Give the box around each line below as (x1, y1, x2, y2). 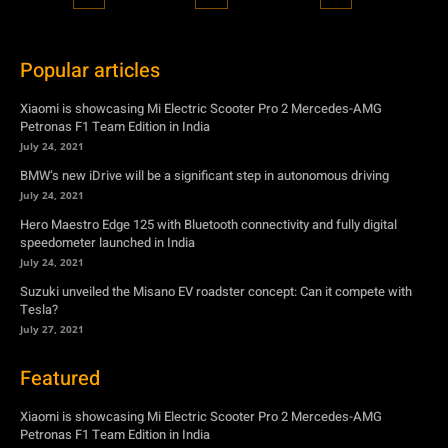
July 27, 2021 (20, 321, 84, 336)
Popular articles (20, 55, 160, 85)
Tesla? (20, 299, 58, 319)
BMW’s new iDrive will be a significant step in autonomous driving (20, 165, 389, 185)
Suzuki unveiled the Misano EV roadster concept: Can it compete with (20, 281, 412, 301)
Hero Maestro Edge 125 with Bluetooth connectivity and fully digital (20, 214, 397, 234)
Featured (20, 363, 100, 393)
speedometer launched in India (20, 232, 195, 252)
